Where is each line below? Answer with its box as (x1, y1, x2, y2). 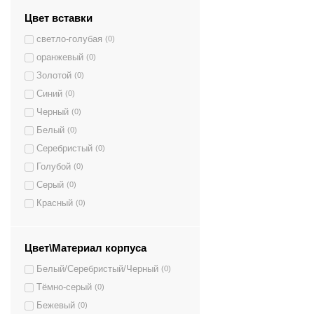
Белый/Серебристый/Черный (36, 264, 158, 274)
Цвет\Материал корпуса (25, 242, 146, 254)
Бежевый (36, 300, 75, 310)
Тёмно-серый (36, 282, 92, 292)
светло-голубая (36, 34, 102, 45)
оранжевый (36, 53, 83, 63)
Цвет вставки (25, 12, 93, 25)
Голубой (36, 162, 71, 172)
